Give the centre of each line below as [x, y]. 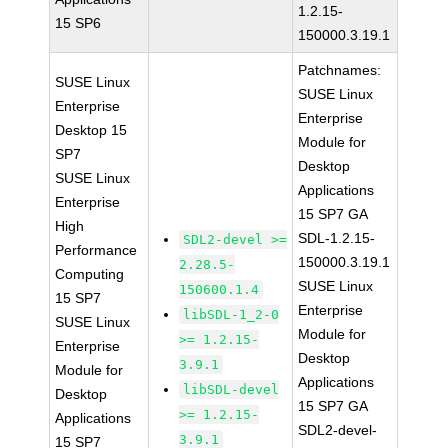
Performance [96, 250]
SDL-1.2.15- [337, 238]
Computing [90, 274]
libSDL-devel [231, 389]
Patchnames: [340, 70]
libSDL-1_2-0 [231, 314]
